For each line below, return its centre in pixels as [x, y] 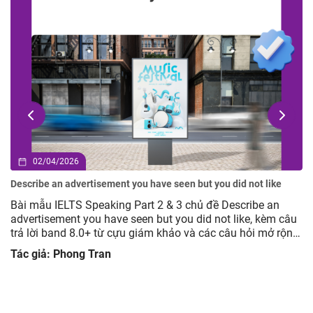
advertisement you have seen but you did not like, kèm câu [154, 219]
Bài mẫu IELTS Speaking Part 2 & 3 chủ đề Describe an [145, 205]
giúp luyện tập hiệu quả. [70, 247]
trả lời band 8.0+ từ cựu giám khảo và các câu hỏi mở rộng [155, 233]
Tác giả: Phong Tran [61, 254]
